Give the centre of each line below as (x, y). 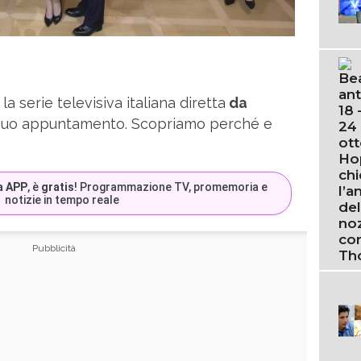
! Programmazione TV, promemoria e (171, 187)
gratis (58, 187)
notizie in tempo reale (62, 199)
